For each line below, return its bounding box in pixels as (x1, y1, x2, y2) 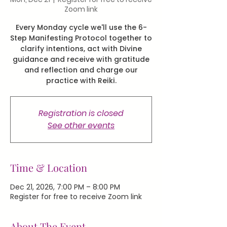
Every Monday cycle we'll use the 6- (15, 22, 147, 32)
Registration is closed (39, 107, 124, 119)
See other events (48, 120, 115, 131)
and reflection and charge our (24, 65, 138, 75)
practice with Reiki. (46, 75, 117, 86)
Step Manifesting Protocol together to (10, 33, 152, 43)
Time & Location (10, 161, 87, 174)
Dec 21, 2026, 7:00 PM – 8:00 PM (10, 182, 120, 192)
